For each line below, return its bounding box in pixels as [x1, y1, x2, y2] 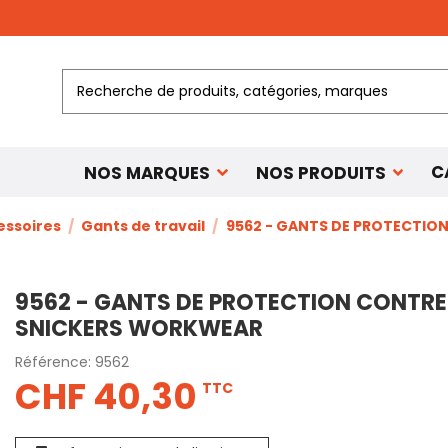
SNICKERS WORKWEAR [14, 313, 263, 345]
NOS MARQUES [84, 160, 214, 185]
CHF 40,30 [14, 372, 197, 422]
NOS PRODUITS [255, 160, 390, 185]
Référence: [14, 352, 91, 373]
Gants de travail [81, 216, 206, 237]
